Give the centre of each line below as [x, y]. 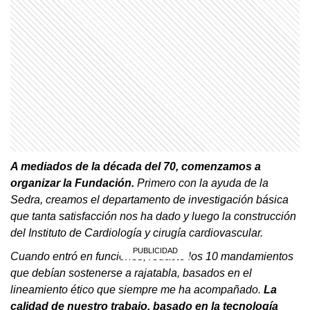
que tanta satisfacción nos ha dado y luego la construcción [153, 216]
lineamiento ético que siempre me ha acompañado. [137, 289]
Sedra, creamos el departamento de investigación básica [149, 199]
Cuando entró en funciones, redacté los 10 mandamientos [152, 256]
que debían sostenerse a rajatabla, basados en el [131, 273]
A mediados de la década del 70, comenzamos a [136, 166]
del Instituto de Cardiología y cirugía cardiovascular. [137, 232]
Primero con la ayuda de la [203, 183]
